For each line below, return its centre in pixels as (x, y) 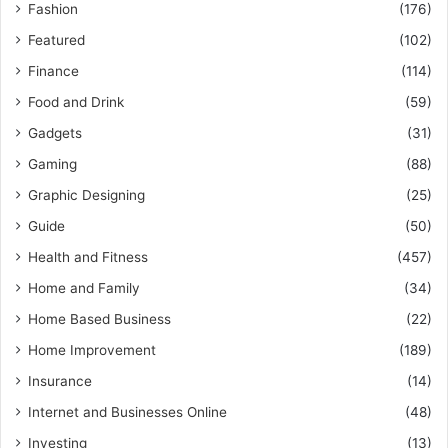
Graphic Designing (86, 195)
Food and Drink (76, 102)
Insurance (60, 381)
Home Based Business (99, 319)
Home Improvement (92, 350)
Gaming (52, 164)
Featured (56, 40)
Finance (53, 71)
